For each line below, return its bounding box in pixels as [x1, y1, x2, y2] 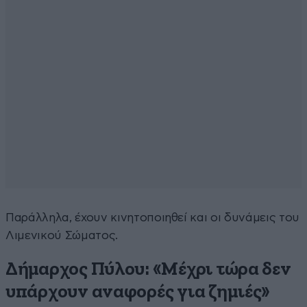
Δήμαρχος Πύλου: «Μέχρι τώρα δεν [5, 260, 291, 279]
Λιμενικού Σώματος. [5, 229, 118, 241]
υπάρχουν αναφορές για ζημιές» [5, 282, 271, 302]
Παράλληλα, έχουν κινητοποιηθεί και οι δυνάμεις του [5, 211, 300, 223]
